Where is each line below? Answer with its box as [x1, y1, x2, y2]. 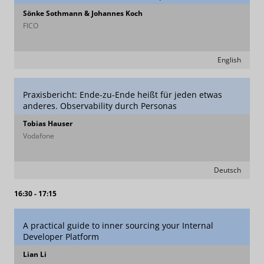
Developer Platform [23, 231, 99, 242]
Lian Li [23, 249, 47, 259]
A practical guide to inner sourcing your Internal [23, 220, 213, 231]
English [217, 55, 241, 65]
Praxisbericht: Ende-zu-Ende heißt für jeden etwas [23, 89, 222, 100]
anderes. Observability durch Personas [23, 100, 177, 111]
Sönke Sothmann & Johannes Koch [23, 8, 143, 18]
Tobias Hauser [23, 118, 72, 128]
